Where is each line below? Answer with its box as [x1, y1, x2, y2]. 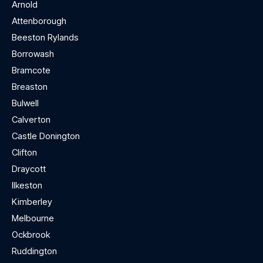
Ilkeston [12, 180, 42, 191]
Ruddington [12, 245, 57, 257]
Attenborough [12, 15, 66, 27]
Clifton [12, 147, 37, 159]
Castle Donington [12, 130, 80, 142]
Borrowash [12, 48, 54, 60]
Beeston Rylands [12, 32, 79, 43]
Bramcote [12, 65, 50, 76]
